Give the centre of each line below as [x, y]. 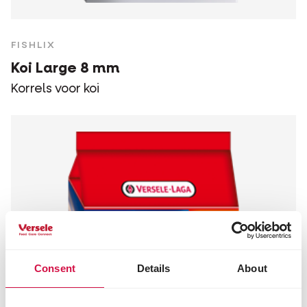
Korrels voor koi [55, 89]
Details [153, 268]
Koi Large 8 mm [65, 69]
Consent [55, 268]
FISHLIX [33, 46]
